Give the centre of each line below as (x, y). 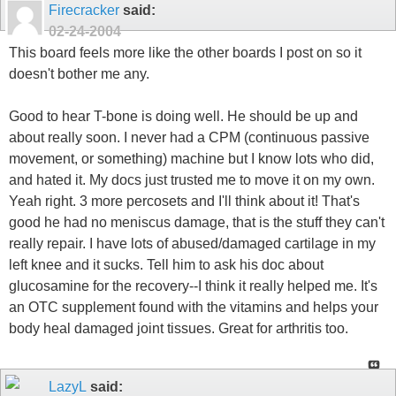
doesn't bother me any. (79, 74)
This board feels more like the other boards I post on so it (185, 53)
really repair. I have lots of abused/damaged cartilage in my (192, 244)
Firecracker (84, 10)
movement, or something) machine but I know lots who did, (191, 159)
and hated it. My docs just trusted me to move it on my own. (192, 180)
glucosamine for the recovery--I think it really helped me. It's (193, 286)
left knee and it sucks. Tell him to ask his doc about (166, 265)
